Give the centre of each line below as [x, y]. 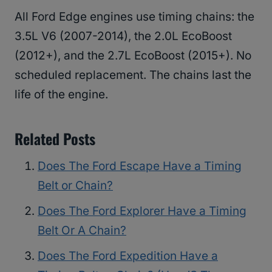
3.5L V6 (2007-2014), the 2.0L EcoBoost [123, 36]
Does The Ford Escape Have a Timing [140, 166]
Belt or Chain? [75, 186]
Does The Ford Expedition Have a [128, 256]
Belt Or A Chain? [82, 231]
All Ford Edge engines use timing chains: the [134, 17]
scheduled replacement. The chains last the [133, 75]
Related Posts [55, 139]
